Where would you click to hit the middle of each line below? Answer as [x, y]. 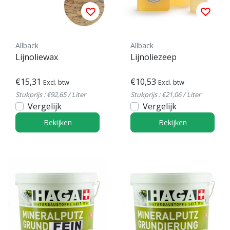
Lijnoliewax [37, 57]
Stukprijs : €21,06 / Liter [166, 94]
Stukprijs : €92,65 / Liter [51, 94]
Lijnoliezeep [154, 57]
